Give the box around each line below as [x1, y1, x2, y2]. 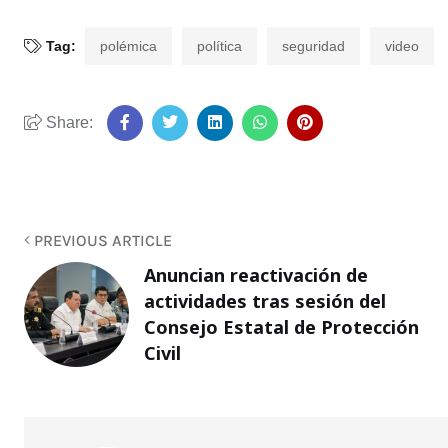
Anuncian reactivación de [144, 263, 368, 288]
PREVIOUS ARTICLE [30, 230, 172, 250]
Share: [42, 113, 93, 131]
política [197, 37, 242, 54]
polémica [100, 37, 157, 54]
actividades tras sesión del [144, 289, 386, 314]
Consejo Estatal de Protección [144, 315, 419, 340]
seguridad [282, 37, 345, 54]
